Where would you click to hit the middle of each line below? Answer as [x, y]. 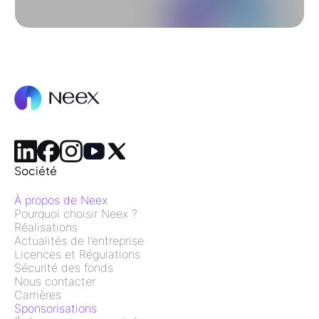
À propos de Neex [61, 200]
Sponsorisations [56, 308]
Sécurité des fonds [64, 267]
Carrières [38, 294]
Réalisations [46, 227]
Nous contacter [55, 281]
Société [36, 170]
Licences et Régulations [77, 254]
